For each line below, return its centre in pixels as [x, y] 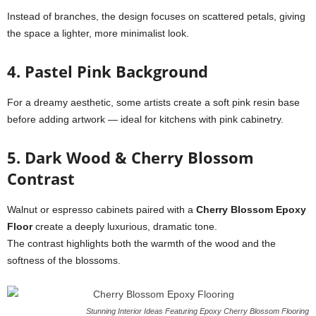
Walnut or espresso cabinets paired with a [102, 209]
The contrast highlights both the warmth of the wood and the [141, 243]
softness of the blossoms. [64, 260]
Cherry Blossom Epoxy [251, 209]
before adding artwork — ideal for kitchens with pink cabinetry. [145, 119]
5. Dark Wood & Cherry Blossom [130, 157]
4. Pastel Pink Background [108, 71]
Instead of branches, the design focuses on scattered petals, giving [156, 16]
